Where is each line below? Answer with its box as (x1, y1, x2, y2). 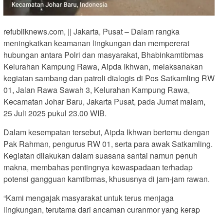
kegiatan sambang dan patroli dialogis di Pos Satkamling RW (3, 72, 215, 84)
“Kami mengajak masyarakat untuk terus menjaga (3, 192, 174, 203)
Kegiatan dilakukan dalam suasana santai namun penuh (3, 149, 198, 161)
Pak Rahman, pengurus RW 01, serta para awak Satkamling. (3, 138, 213, 149)
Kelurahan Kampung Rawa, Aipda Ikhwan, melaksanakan (3, 60, 203, 72)
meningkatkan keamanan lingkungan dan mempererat (3, 37, 189, 49)
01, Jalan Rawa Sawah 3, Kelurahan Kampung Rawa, (3, 84, 190, 95)
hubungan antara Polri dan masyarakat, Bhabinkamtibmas (3, 49, 203, 60)
